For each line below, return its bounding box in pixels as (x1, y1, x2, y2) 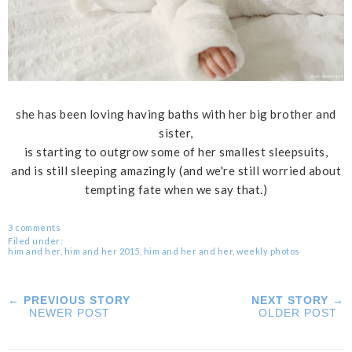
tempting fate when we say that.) (85, 181, 267, 196)
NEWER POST (28, 306, 110, 319)
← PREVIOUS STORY (8, 293, 130, 306)
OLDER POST (258, 306, 337, 319)
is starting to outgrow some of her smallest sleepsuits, (24, 144, 328, 159)
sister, (159, 125, 193, 140)
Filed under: (8, 235, 63, 246)
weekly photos (236, 245, 300, 256)
